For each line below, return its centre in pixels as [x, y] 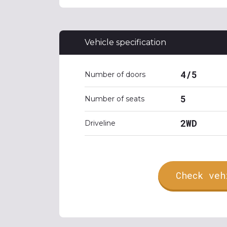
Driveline [100, 123]
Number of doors [115, 74]
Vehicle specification [125, 42]
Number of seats [115, 99]
